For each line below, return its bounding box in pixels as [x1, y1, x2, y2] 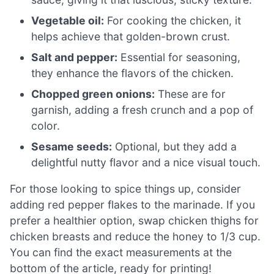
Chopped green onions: [31, 87, 155, 100]
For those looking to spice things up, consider [10, 182, 241, 196]
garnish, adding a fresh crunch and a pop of [31, 103, 254, 116]
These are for [155, 87, 226, 100]
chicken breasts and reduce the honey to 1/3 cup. [10, 230, 261, 243]
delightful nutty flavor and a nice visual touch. [31, 155, 261, 169]
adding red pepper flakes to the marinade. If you [10, 198, 255, 212]
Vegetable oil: [31, 13, 105, 27]
